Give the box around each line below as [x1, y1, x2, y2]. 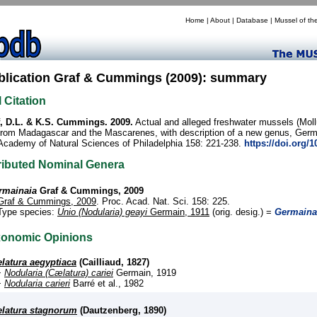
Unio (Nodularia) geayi [57, 206, 147, 217]
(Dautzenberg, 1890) [77, 304, 166, 316]
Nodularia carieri [4, 277, 70, 289]
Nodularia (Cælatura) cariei [4, 267, 113, 278]
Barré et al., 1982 [70, 277, 144, 289]
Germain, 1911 [147, 206, 209, 217]
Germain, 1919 [113, 267, 176, 278]
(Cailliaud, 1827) [76, 256, 149, 267]
